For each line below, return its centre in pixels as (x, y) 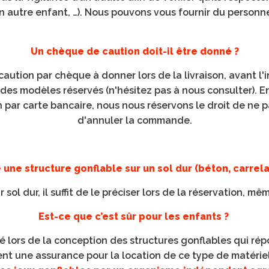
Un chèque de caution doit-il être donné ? (134, 51)
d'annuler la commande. (134, 120)
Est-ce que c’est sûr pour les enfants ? (134, 216)
